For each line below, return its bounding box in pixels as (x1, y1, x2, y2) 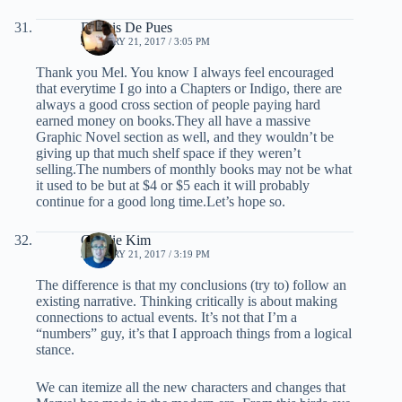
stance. (36, 342, 74, 358)
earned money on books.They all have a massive (36, 113, 310, 129)
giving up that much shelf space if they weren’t (36, 145, 301, 162)
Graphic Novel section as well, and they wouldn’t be (36, 129, 334, 145)
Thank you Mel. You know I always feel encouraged (36, 65, 334, 81)
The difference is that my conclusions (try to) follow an (36, 277, 346, 293)
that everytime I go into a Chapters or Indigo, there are (36, 81, 342, 97)
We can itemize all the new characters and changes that (36, 380, 345, 396)
